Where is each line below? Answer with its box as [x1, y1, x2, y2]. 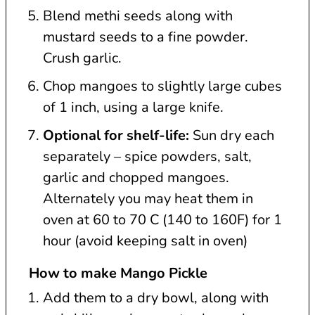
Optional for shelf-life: [43, 126, 189, 146]
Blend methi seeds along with [43, 6, 233, 26]
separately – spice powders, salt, [43, 147, 252, 167]
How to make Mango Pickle [29, 264, 207, 283]
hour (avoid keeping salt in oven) [43, 231, 247, 251]
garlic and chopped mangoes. [43, 168, 229, 188]
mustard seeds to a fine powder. [43, 27, 248, 47]
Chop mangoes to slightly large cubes [43, 77, 282, 96]
